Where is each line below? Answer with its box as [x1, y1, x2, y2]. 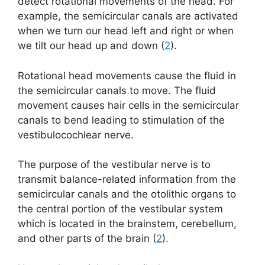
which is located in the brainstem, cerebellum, [18, 218, 237, 230]
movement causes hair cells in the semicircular [18, 99, 239, 111]
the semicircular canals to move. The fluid [18, 84, 216, 96]
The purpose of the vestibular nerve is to [18, 159, 211, 171]
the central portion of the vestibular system [18, 203, 223, 215]
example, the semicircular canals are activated [18, 10, 238, 22]
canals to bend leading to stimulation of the [18, 114, 225, 126]
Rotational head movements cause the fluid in [18, 69, 236, 82]
